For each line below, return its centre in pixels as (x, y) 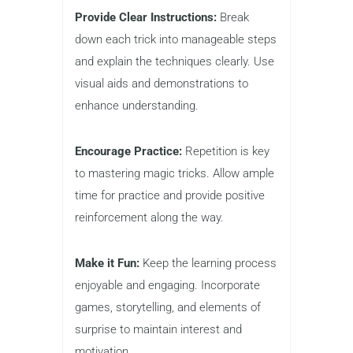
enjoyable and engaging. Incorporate (167, 285)
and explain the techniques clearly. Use (175, 61)
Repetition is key (226, 151)
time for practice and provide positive (170, 195)
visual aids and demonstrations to (162, 83)
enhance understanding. (137, 105)
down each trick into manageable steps (176, 39)
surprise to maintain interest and (158, 329)
